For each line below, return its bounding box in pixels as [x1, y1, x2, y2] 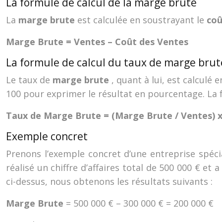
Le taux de [6, 74, 53, 86]
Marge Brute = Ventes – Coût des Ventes [6, 36, 188, 48]
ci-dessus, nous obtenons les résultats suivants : [6, 175, 213, 187]
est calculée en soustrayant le [77, 14, 207, 26]
